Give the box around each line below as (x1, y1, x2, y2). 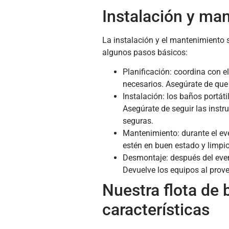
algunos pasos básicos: (102, 47, 188, 57)
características (102, 200, 210, 220)
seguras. (122, 116, 153, 126)
